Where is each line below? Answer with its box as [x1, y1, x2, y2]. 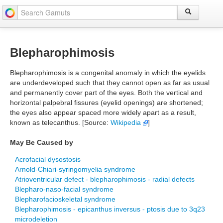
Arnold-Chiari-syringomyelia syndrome [15, 165, 135, 173]
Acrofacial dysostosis [15, 155, 81, 163]
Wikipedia [111, 118, 143, 126]
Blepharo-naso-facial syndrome [15, 185, 113, 193]
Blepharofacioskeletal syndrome [15, 195, 115, 203]
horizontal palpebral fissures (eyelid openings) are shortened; [10, 99, 203, 107]
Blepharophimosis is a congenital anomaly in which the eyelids [10, 69, 206, 77]
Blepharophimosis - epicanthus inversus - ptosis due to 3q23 [15, 205, 205, 213]
